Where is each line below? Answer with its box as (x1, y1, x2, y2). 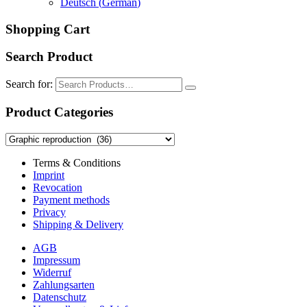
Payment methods (33, 193, 110, 206)
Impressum (33, 254, 80, 266)
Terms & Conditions (33, 156, 121, 169)
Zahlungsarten (33, 278, 95, 291)
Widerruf (33, 266, 71, 278)
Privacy (33, 206, 66, 218)
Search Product (5, 49, 93, 64)
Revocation (33, 181, 82, 193)
